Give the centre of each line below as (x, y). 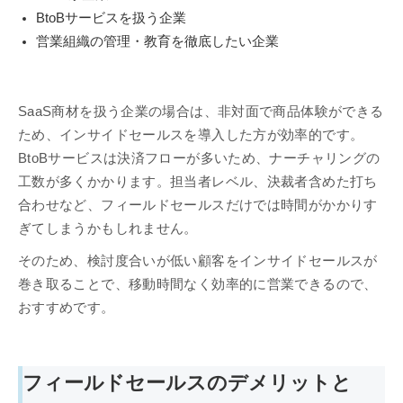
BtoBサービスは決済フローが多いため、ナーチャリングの (199, 159)
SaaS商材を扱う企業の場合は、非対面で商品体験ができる (201, 112)
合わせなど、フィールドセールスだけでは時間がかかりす (198, 206)
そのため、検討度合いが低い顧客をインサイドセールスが (198, 261)
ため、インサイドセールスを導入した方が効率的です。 (191, 135)
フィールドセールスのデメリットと (187, 383)
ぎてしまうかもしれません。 (108, 229)
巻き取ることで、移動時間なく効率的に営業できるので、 (198, 285)
